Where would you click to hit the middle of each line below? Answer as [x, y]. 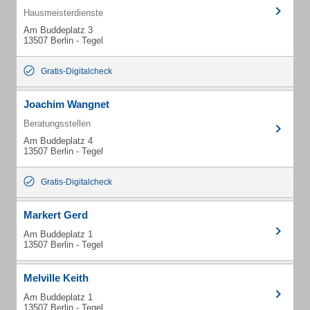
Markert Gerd [56, 215]
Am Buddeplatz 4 [58, 141]
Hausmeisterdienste [63, 13]
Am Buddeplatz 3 [58, 30]
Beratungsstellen [57, 124]
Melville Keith [56, 278]
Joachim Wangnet [66, 104]
